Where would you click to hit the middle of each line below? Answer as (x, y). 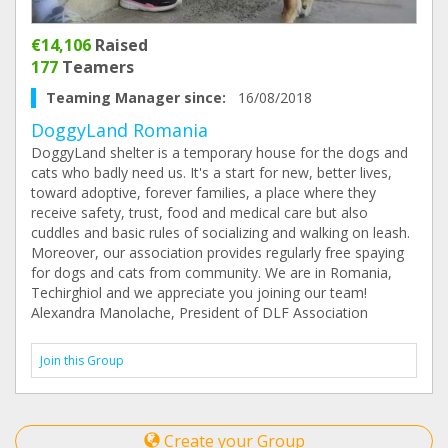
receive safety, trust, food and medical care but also (199, 212)
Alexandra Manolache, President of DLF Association (199, 312)
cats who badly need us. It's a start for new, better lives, (211, 172)
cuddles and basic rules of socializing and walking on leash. (220, 232)
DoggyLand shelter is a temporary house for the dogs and (219, 152)
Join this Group (82, 360)
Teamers (96, 66)
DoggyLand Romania (119, 129)
